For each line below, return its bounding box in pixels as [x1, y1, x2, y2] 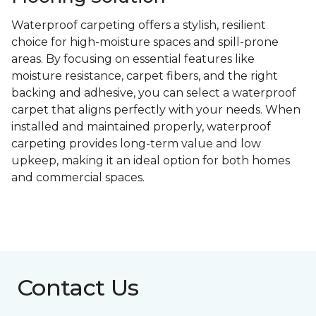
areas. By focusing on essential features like [11, 52, 255, 66]
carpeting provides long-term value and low [11, 137, 261, 151]
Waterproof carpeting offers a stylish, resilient [11, 18, 266, 32]
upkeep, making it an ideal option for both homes [11, 154, 290, 168]
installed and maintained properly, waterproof [11, 120, 271, 134]
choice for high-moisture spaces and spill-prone [11, 35, 279, 49]
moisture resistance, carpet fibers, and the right [11, 69, 278, 83]
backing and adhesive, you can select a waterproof [11, 86, 296, 100]
